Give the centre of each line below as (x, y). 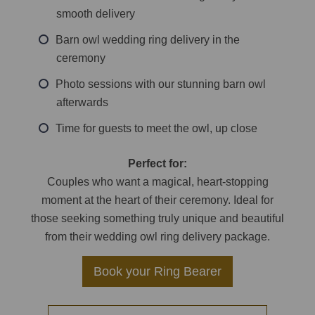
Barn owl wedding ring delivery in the (148, 40)
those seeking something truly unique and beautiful (157, 218)
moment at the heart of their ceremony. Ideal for (157, 200)
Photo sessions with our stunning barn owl (161, 84)
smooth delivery (96, 14)
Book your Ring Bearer (157, 271)
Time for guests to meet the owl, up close (156, 128)
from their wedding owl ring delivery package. (157, 237)
